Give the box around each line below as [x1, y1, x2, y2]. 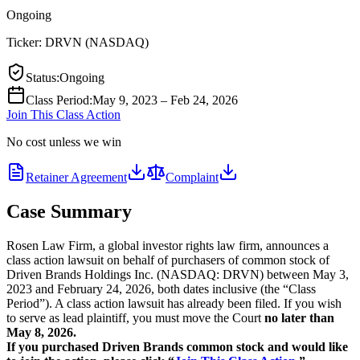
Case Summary [6, 200, 132, 222]
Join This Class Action [6, 107, 121, 121]
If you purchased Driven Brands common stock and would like [6, 339, 348, 354]
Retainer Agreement [26, 170, 127, 184]
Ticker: [6, 35, 45, 49]
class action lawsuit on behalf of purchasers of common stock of [6, 252, 329, 267]
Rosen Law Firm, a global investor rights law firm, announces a [6, 238, 329, 252]
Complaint [166, 170, 219, 184]
